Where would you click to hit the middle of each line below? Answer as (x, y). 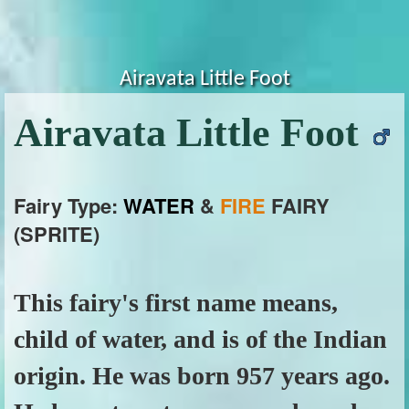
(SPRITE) (57, 234)
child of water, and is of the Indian (200, 339)
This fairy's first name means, (176, 303)
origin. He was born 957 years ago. (202, 376)
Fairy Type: (68, 205)
